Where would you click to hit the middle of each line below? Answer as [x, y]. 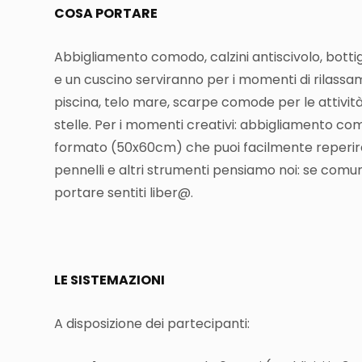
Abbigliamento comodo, [132, 57]
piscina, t [82, 103]
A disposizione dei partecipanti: [152, 324]
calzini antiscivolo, [268, 57]
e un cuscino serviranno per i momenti [177, 80]
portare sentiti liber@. [124, 193]
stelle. [74, 125]
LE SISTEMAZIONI [109, 280]
